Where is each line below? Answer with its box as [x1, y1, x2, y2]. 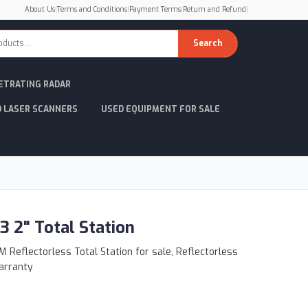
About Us [25, 5, 55, 14]
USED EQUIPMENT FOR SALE [101, 104, 220, 115]
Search [193, 37, 222, 49]
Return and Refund [183, 5, 246, 14]
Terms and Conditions [57, 5, 127, 14]
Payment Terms [129, 5, 181, 14]
